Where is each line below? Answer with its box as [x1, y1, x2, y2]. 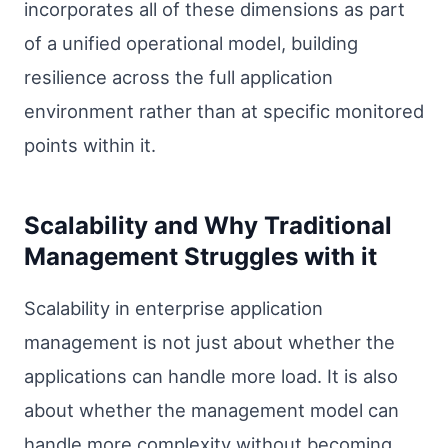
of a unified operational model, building [24, 31, 358, 54]
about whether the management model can [24, 398, 399, 421]
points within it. [24, 133, 156, 156]
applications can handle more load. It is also [24, 364, 398, 387]
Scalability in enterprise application [24, 296, 323, 319]
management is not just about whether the [24, 330, 395, 353]
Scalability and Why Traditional [24, 210, 392, 240]
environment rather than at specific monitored [24, 99, 424, 122]
